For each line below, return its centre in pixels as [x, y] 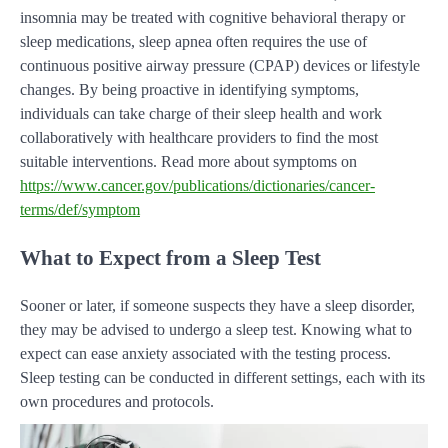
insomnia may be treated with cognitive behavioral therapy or [212, 17]
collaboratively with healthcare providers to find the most [199, 137]
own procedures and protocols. [117, 402]
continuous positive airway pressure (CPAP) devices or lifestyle [220, 65]
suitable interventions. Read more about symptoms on [188, 161]
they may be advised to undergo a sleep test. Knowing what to [216, 330]
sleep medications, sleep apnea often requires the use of [193, 41]
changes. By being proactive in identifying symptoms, [189, 89]
